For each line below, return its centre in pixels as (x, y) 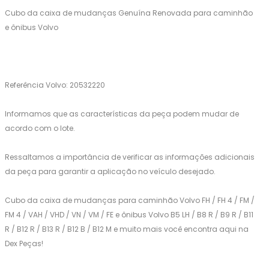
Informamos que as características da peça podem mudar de (122, 114)
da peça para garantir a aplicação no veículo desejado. (110, 172)
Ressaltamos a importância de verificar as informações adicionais (130, 157)
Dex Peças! (24, 244)
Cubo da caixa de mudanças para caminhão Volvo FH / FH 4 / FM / (130, 201)
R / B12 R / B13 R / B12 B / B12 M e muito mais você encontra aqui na (127, 229)
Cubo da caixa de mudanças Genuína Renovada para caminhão (129, 13)
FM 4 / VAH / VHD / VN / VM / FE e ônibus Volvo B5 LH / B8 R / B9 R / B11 (129, 215)
